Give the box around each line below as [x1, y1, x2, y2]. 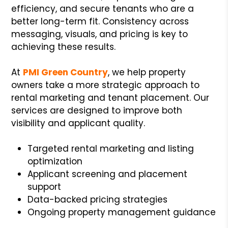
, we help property [108, 66, 186, 78]
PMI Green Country [23, 66, 108, 78]
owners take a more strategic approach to [11, 78, 200, 91]
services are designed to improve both [11, 104, 183, 117]
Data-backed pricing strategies [27, 193, 168, 206]
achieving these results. [11, 40, 116, 53]
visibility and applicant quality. [11, 117, 146, 129]
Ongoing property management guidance [27, 206, 216, 218]
